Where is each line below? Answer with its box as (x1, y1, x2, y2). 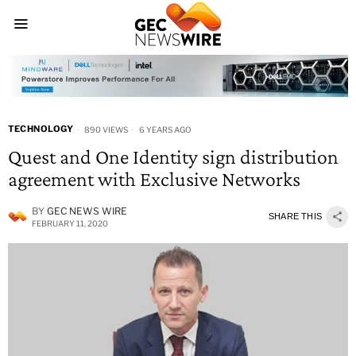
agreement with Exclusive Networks (8, 167, 300, 191)
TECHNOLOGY (8, 122, 73, 134)
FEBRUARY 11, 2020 (32, 218, 108, 228)
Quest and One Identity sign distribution (8, 145, 339, 168)
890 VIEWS (83, 125, 128, 135)
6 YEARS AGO (137, 125, 192, 135)
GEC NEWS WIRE (47, 204, 127, 217)
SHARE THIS (269, 211, 322, 222)
